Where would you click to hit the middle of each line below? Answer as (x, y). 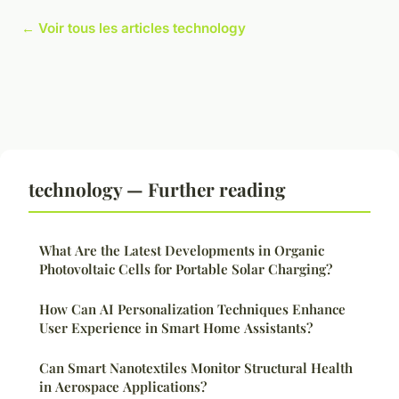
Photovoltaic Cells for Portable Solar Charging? (186, 269)
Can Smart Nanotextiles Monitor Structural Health (196, 368)
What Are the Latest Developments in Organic (182, 251)
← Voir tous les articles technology (134, 28)
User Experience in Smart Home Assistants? (176, 328)
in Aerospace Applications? (123, 387)
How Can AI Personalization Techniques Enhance (192, 309)
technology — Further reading (157, 189)
